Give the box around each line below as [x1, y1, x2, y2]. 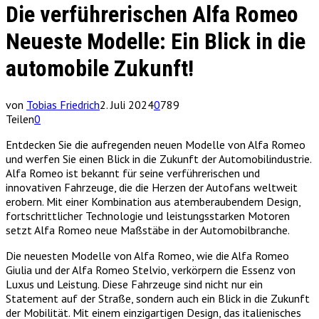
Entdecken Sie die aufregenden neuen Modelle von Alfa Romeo [6, 137, 305, 152]
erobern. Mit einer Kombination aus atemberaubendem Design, [6, 194, 300, 209]
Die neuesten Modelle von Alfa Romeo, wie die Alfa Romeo [6, 248, 289, 263]
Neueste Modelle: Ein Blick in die [6, 28, 305, 56]
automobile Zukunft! [6, 55, 194, 83]
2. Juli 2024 [100, 97, 154, 112]
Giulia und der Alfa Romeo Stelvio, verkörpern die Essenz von [6, 262, 296, 277]
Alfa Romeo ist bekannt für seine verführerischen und [6, 165, 260, 180]
